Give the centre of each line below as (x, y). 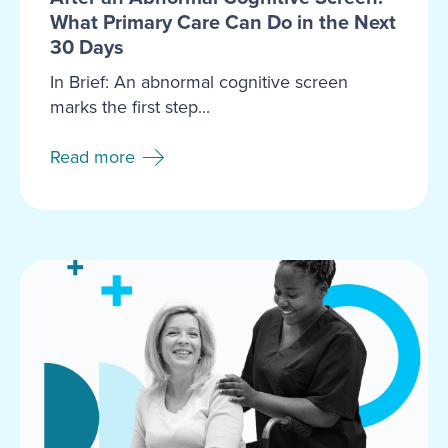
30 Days (87, 46)
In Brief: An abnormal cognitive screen (199, 81)
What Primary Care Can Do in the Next (223, 21)
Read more (92, 157)
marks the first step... (130, 106)
